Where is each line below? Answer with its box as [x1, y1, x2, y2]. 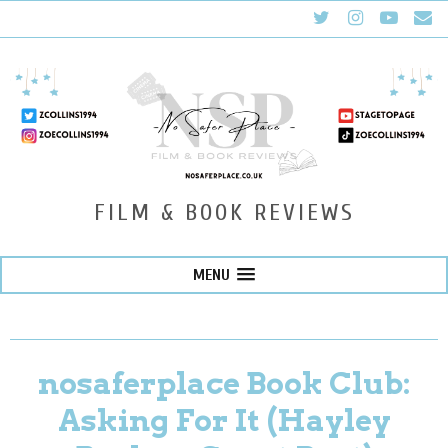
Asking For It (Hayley [57, 401, 391, 438]
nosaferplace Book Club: [37, 364, 411, 401]
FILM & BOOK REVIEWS [93, 198, 355, 226]
